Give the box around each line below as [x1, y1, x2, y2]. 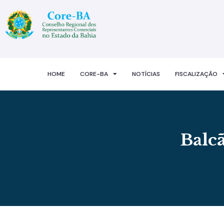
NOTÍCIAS [131, 70, 160, 78]
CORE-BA [79, 70, 108, 78]
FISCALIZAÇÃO [174, 70, 217, 78]
